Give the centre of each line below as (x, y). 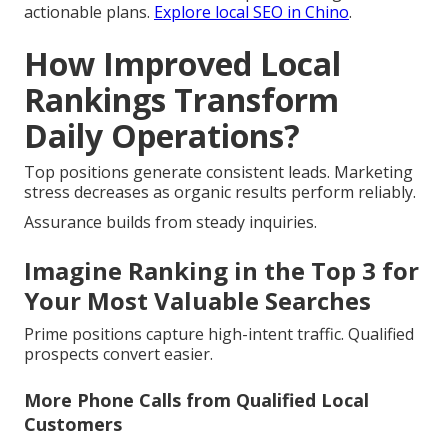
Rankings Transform (181, 100)
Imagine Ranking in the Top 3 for (221, 271)
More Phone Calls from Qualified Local (196, 400)
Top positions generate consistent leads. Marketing (218, 172)
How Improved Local (182, 64)
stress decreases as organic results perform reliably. (220, 192)
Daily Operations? (162, 136)
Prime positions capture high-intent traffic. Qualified (219, 334)
